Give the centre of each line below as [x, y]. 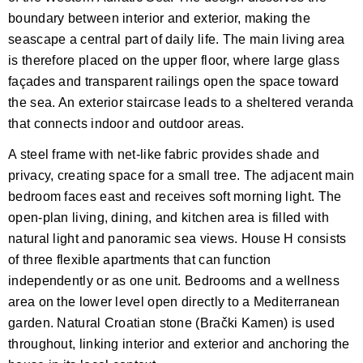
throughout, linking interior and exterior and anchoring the [179, 344]
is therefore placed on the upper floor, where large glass [174, 60]
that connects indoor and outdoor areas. [126, 123]
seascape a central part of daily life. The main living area [177, 39]
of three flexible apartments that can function [140, 259]
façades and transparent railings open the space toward [174, 81]
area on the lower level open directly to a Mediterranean [174, 301]
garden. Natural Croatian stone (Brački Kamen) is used [171, 322]
